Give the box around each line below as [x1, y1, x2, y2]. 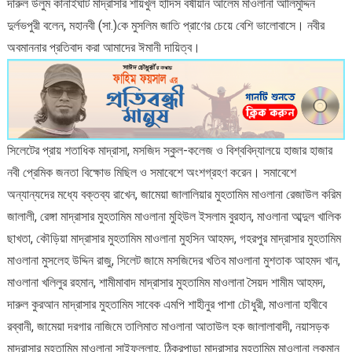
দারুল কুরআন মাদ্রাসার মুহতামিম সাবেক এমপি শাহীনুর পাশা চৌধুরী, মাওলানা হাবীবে [6, 296, 327, 312]
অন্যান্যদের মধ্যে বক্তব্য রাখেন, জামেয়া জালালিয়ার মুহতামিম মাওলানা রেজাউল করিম [6, 186, 341, 202]
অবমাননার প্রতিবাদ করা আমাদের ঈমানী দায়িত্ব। [6, 39, 200, 55]
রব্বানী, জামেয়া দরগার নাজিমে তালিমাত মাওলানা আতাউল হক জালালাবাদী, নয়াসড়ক [6, 318, 329, 334]
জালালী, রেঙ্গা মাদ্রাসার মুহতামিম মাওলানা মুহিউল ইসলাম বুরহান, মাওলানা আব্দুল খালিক [6, 208, 341, 224]
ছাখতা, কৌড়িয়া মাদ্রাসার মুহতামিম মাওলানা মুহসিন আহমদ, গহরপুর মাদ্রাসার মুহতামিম [6, 230, 341, 246]
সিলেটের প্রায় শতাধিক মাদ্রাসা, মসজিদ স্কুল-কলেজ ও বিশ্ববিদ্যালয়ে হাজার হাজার [6, 142, 332, 158]
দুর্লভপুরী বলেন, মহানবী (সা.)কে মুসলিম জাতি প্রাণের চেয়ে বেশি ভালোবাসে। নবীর [6, 17, 324, 33]
